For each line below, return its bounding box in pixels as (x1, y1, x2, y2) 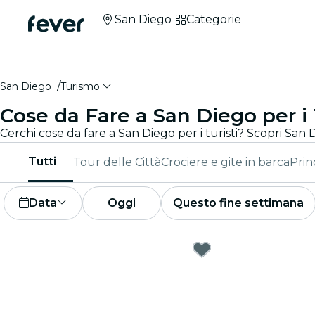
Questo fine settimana (173, 196, 304, 210)
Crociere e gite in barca (161, 155, 290, 169)
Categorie (186, 13, 241, 26)
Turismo (60, 80, 100, 93)
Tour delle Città (73, 155, 161, 169)
